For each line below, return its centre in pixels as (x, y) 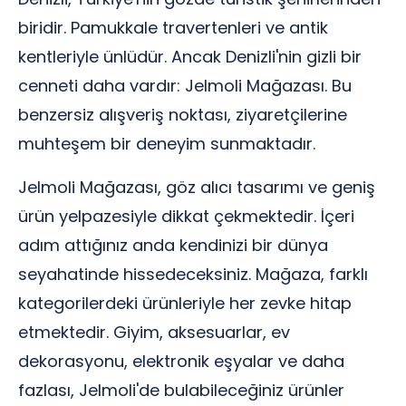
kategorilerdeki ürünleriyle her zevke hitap (185, 303)
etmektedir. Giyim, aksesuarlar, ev (154, 332)
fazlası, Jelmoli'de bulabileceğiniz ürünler (181, 390)
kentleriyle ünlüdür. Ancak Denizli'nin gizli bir (190, 57)
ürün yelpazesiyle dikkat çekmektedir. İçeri (186, 216)
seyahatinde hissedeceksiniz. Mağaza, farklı (193, 274)
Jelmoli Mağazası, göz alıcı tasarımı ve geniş (197, 187)
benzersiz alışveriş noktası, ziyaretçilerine (183, 115)
